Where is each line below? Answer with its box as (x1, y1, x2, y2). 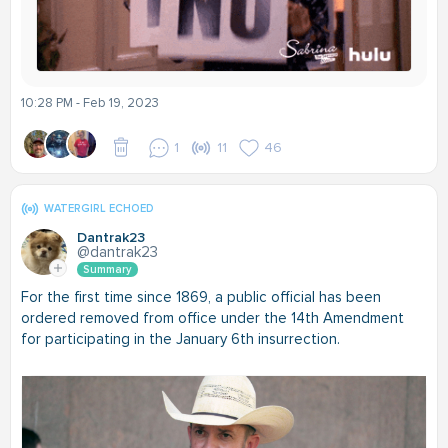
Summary (83, 263, 132, 277)
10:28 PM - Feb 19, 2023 (21, 95, 159, 112)
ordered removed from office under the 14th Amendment (21, 309, 404, 328)
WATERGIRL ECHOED (44, 202, 154, 216)
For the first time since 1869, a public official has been (21, 288, 381, 307)
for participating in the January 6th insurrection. (21, 330, 340, 349)
